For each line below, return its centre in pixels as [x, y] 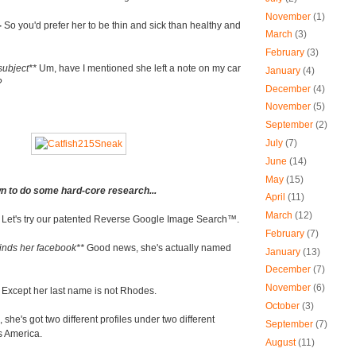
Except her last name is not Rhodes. [79, 291]
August [281, 342]
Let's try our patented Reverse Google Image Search [114, 220]
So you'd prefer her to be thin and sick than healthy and [122, 26]
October [282, 306]
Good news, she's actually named [159, 248]
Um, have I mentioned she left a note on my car [140, 69]
